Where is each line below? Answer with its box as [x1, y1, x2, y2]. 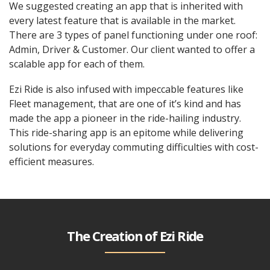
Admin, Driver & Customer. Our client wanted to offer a [9, 42, 255, 56]
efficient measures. [9, 154, 94, 168]
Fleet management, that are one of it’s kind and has [9, 96, 241, 110]
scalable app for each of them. [9, 57, 145, 71]
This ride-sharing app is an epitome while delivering [9, 125, 243, 139]
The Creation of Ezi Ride [67, 226, 203, 245]
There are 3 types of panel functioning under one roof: [9, 28, 257, 42]
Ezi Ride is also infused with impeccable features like [9, 82, 243, 96]
